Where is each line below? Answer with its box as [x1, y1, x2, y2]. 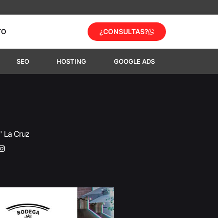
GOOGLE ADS [113, 57, 155, 65]
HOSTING [56, 57, 87, 65]
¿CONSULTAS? [99, 27, 148, 36]
